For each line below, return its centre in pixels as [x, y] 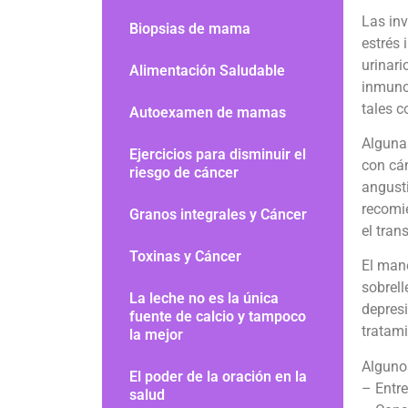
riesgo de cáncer [184, 173]
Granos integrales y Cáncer [218, 214]
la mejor [156, 335]
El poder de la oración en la [218, 377]
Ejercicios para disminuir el [218, 154]
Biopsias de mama [190, 29]
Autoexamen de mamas [208, 112]
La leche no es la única [204, 298]
